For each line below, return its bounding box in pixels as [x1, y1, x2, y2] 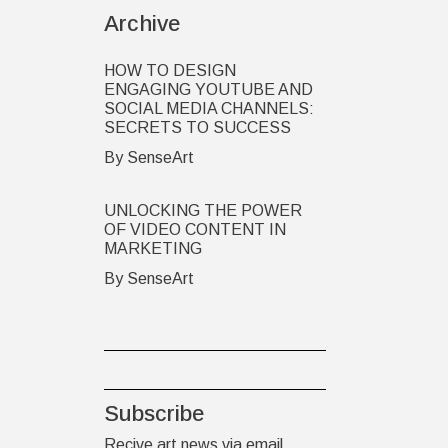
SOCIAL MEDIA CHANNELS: [103, 100, 314, 117]
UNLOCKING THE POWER [103, 202, 302, 219]
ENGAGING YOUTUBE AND [103, 81, 313, 98]
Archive [103, 11, 180, 36]
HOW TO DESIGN [103, 62, 236, 79]
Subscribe [103, 401, 204, 426]
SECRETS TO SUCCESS [103, 119, 291, 136]
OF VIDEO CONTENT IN [103, 221, 286, 238]
